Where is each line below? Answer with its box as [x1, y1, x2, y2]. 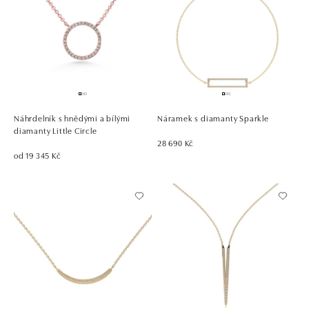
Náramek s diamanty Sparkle [157, 111, 269, 123]
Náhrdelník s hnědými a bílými [14, 111, 131, 123]
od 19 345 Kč [14, 148, 61, 161]
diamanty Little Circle [14, 123, 97, 136]
